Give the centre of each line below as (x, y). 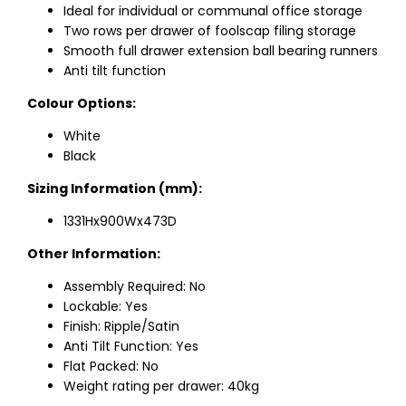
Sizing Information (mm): (115, 189)
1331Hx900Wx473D (120, 222)
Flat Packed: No (111, 367)
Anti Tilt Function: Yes (131, 347)
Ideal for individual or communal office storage (213, 11)
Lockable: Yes (106, 307)
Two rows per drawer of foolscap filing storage (210, 31)
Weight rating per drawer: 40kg (161, 387)
